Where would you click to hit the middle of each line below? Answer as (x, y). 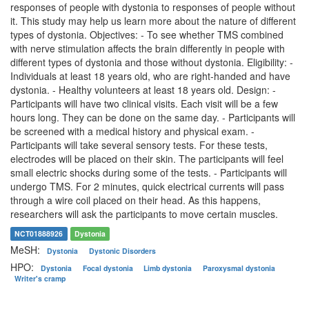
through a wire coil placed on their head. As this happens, (136, 200)
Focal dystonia (109, 268)
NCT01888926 (39, 233)
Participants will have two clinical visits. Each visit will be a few (144, 103)
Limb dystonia (169, 268)
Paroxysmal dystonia (239, 268)
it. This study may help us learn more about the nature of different (153, 21)
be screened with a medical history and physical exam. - (132, 131)
